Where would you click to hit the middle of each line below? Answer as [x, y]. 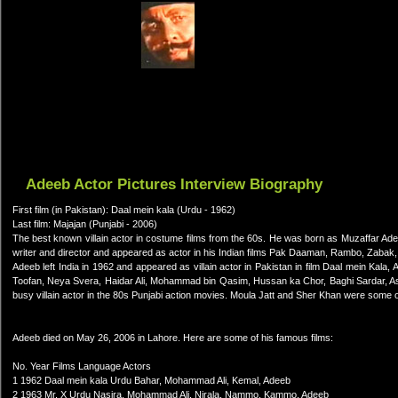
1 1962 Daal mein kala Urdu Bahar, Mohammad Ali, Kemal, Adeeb [151, 380]
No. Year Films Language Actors [82, 366]
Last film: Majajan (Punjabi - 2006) [85, 224]
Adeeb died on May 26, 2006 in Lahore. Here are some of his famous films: [173, 338]
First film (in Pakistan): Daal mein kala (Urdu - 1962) [124, 210]
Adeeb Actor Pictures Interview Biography [174, 184]
